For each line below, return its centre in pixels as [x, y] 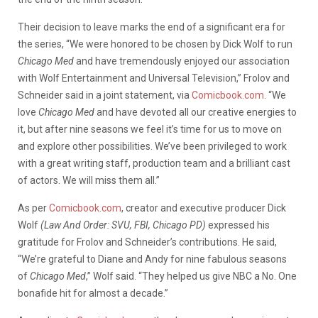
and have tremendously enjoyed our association [182, 61]
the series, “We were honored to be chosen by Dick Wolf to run [155, 44]
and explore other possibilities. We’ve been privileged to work [152, 146]
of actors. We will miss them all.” [91, 180]
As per [33, 208]
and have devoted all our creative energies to [196, 112]
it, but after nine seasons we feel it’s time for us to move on [150, 129]
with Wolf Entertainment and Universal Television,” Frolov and [154, 78]
